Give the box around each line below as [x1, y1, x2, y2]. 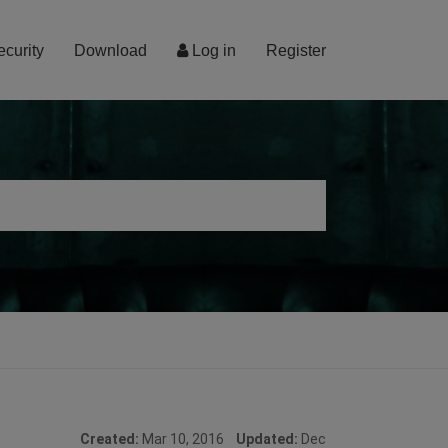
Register [266, 42, 326, 59]
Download [74, 42, 147, 59]
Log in [188, 42, 236, 59]
